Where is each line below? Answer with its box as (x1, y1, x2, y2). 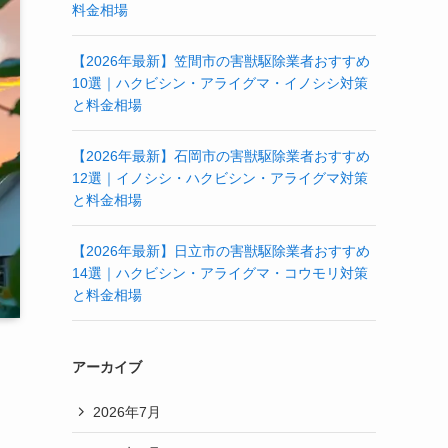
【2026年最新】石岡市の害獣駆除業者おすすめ (72, 148, 370, 164)
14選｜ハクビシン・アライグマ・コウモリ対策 (72, 265, 368, 281)
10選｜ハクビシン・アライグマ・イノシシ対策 (72, 75, 368, 91)
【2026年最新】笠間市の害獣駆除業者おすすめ (72, 53, 370, 69)
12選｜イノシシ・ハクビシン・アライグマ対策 (72, 170, 368, 186)
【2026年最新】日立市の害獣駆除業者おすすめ (72, 243, 370, 259)
